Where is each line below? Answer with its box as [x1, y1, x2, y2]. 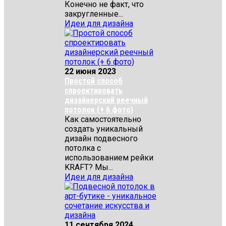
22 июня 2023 [65, 67, 116, 76]
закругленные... [65, 9, 123, 19]
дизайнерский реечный [65, 95, 148, 105]
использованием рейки [65, 153, 153, 162]
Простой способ [65, 76, 123, 86]
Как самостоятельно [65, 115, 141, 124]
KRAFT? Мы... [65, 162, 113, 172]
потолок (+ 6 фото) [65, 105, 133, 115]
